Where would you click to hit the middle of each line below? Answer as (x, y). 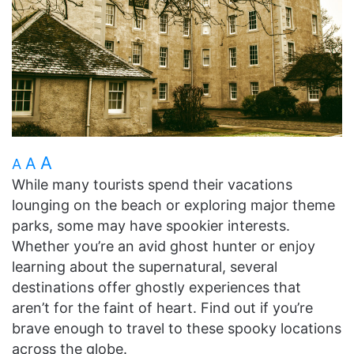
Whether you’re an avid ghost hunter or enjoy (164, 247)
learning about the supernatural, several (145, 267)
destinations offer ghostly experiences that (156, 288)
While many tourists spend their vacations (152, 185)
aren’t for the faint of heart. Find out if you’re (162, 308)
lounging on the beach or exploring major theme (173, 205)
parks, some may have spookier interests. (151, 226)
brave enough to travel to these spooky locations (177, 329)
